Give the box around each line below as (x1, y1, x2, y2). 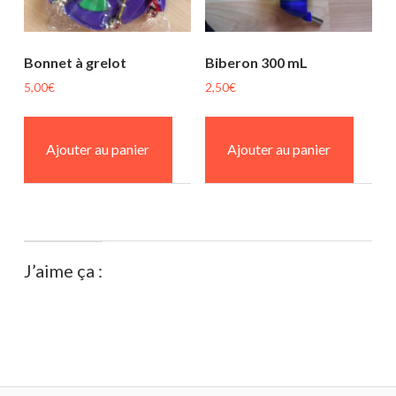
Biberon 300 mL (204, 53, 308, 71)
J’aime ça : (23, 259, 103, 281)
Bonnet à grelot (23, 53, 126, 71)
